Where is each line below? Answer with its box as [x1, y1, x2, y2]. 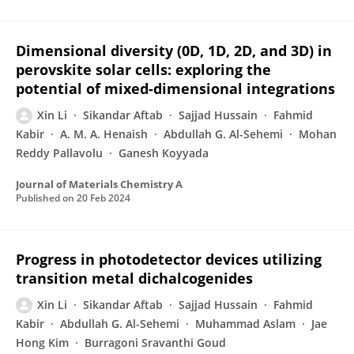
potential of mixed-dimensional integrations [16, 79, 335, 98]
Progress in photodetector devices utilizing [16, 250, 322, 269]
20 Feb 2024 [77, 191, 130, 205]
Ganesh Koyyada [119, 145, 209, 160]
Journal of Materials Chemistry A [16, 177, 183, 191]
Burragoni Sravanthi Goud [85, 335, 226, 350]
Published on [16, 191, 77, 205]
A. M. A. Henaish [60, 126, 148, 141]
